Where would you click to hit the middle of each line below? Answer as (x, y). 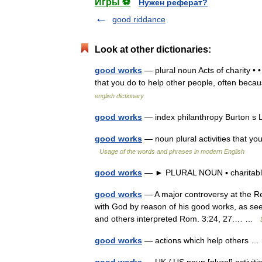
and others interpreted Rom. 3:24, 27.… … (177, 219)
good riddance (139, 19)
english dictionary (119, 96)
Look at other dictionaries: (153, 49)
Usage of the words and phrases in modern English (172, 151)
